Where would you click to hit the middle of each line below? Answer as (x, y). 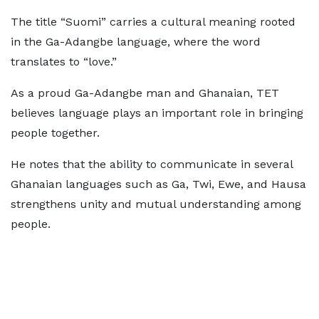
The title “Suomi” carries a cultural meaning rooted (153, 21)
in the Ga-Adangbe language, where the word (136, 41)
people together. (55, 132)
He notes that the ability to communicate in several (152, 164)
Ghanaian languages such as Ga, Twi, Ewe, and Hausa (158, 184)
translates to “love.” (64, 61)
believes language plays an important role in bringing (157, 113)
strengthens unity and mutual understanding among (156, 204)
